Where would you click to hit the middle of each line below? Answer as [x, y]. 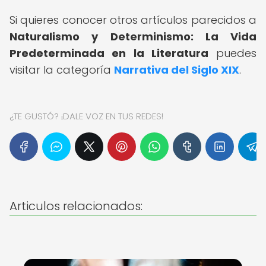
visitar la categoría [62, 70]
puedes [232, 53]
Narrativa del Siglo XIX [177, 70]
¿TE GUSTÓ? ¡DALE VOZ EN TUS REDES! [86, 116]
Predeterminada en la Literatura [109, 53]
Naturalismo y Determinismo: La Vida [133, 37]
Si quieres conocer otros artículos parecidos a [133, 20]
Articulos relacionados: [76, 206]
